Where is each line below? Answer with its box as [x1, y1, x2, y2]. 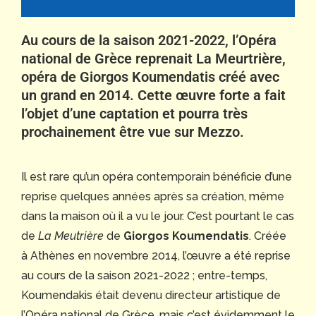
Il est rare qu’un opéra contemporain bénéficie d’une [21, 169, 292, 183]
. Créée [249, 229, 286, 243]
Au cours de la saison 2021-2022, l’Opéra [21, 31, 276, 49]
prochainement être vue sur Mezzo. [21, 123, 244, 140]
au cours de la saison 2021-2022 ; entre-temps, [21, 268, 267, 282]
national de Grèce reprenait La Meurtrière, [21, 49, 286, 67]
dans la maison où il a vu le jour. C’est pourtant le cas [21, 209, 294, 223]
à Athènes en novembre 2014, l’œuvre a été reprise [21, 248, 291, 262]
